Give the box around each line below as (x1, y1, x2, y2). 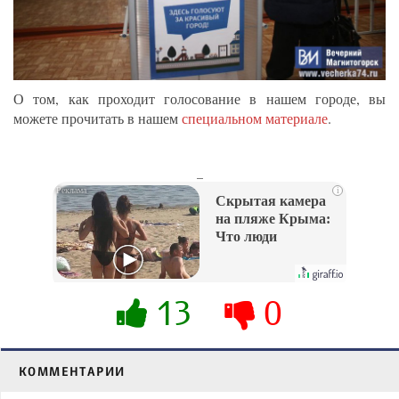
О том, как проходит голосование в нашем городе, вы (13, 89, 386, 109)
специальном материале (182, 109, 328, 128)
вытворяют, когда (216, 247, 332, 263)
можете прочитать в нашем (13, 109, 182, 128)
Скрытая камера (216, 193, 326, 209)
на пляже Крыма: (216, 211, 330, 227)
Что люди (216, 229, 277, 245)
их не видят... (216, 265, 300, 281)
